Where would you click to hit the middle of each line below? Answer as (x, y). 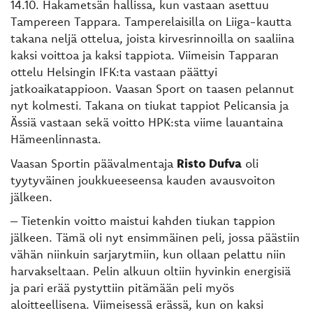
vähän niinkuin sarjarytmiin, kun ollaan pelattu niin (148, 254)
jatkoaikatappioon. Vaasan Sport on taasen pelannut (152, 89)
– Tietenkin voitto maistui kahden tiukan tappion (143, 221)
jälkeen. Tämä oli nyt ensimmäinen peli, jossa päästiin (155, 238)
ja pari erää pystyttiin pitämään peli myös (122, 288)
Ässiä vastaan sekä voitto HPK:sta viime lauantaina (147, 122)
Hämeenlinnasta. (56, 139)
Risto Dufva (209, 163)
